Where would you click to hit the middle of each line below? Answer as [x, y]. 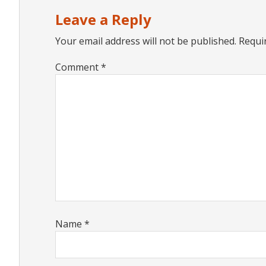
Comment [78, 67]
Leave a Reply [103, 19]
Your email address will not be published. [146, 41]
